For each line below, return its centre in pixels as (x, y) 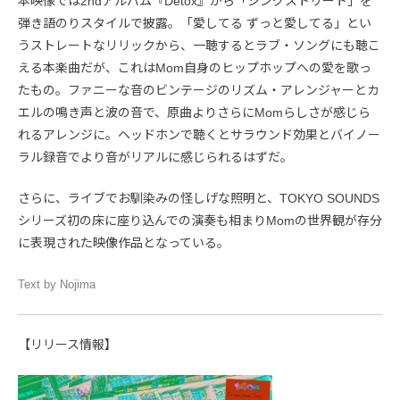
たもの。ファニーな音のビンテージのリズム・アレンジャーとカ (199, 90)
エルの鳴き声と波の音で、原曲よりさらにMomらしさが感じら (194, 112)
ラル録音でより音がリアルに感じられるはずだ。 (155, 157)
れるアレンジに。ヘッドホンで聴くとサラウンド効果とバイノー (199, 134)
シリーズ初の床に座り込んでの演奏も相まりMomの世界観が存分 (200, 220)
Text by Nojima (57, 284)
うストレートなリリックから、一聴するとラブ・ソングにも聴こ (199, 45)
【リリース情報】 (67, 344)
